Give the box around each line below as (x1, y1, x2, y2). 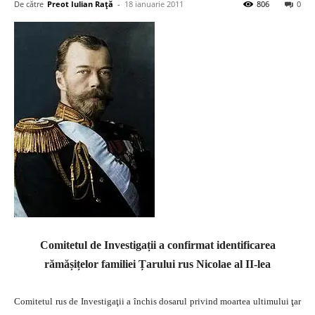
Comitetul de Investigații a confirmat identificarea (39, 239, 276, 251)
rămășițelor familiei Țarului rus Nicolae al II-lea (44, 258, 271, 270)
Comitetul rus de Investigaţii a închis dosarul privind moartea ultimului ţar (14, 296, 301, 307)
